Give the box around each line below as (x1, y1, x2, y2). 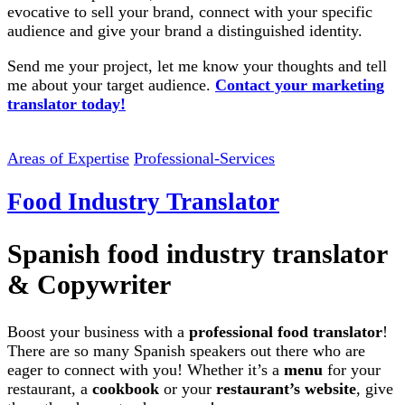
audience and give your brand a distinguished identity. (7, 22, 363, 40)
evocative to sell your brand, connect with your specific (7, 3, 372, 21)
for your (323, 361, 381, 380)
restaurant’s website (216, 380, 356, 399)
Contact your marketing (215, 76, 384, 94)
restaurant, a (7, 380, 92, 399)
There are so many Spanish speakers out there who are (7, 342, 365, 361)
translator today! (7, 95, 126, 113)
